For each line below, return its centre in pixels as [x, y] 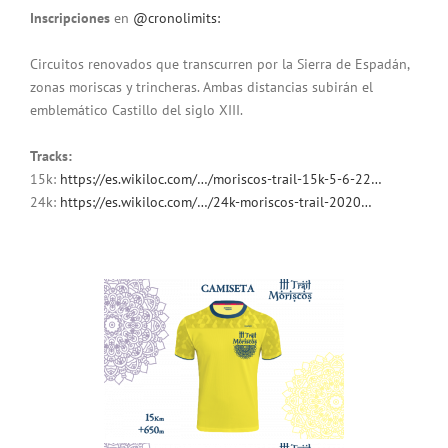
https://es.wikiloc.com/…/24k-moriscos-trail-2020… [216, 202]
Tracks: [51, 156]
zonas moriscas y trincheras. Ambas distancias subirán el [201, 87]
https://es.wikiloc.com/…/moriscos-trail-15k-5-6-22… [221, 179]
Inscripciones [70, 18]
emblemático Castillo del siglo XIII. [136, 110]
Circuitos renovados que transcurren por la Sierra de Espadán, [219, 64]
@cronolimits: [176, 18]
